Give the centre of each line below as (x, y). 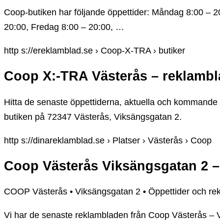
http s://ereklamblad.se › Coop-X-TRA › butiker (95, 50)
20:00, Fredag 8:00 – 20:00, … (64, 27)
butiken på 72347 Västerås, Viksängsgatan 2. (93, 117)
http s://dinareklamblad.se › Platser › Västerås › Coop (108, 140)
